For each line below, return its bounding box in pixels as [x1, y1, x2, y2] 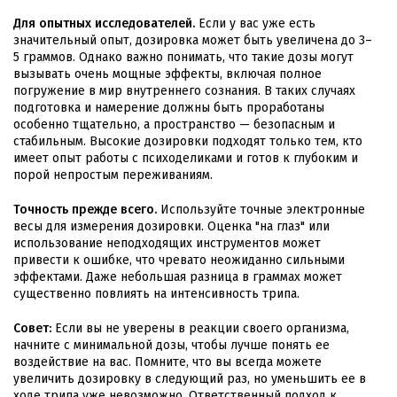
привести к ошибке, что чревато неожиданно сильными [13, 252, 345, 268]
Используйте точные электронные [157, 201, 365, 217]
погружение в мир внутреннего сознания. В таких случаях [13, 82, 355, 98]
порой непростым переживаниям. [13, 167, 213, 183]
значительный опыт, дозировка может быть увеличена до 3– [13, 32, 372, 48]
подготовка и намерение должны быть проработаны [13, 99, 324, 115]
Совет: [13, 320, 51, 336]
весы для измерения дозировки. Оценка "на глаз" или [13, 218, 330, 234]
